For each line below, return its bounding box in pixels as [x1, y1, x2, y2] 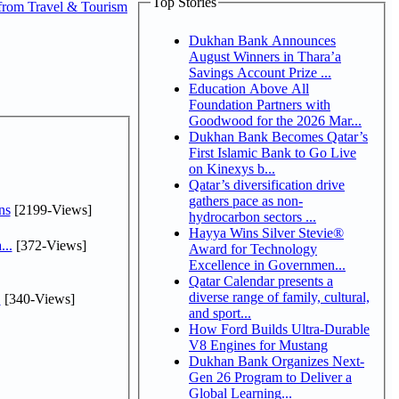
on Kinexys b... [189, 160, 275, 176]
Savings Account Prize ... [189, 64, 331, 80]
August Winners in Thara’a [189, 48, 341, 64]
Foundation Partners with [189, 96, 330, 112]
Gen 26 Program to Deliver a [189, 369, 352, 385]
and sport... [189, 305, 251, 321]
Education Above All [189, 80, 309, 96]
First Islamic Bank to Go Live [189, 144, 356, 160]
